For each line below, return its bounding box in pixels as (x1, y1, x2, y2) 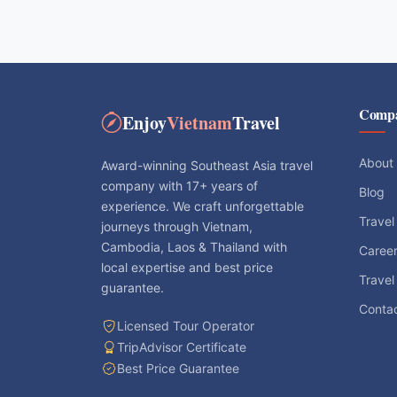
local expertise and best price (101, 259, 273, 275)
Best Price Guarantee (117, 361, 239, 377)
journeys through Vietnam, (101, 218, 253, 234)
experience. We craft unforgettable (101, 198, 304, 214)
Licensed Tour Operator (117, 318, 254, 334)
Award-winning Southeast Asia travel (101, 157, 313, 173)
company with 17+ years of (101, 177, 258, 193)
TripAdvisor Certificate (117, 339, 246, 355)
